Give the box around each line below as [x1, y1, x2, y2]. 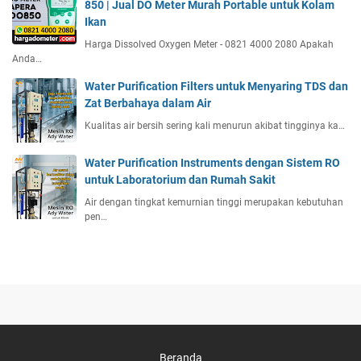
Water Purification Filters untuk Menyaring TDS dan [85, 79, 348, 93]
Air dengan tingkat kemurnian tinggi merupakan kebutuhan [85, 196, 343, 208]
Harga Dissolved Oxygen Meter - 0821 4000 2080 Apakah [85, 38, 334, 50]
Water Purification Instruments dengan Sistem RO [85, 156, 340, 169]
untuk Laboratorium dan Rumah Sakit [85, 172, 276, 186]
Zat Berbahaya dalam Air [85, 96, 211, 110]
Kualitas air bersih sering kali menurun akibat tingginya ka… [85, 119, 345, 131]
